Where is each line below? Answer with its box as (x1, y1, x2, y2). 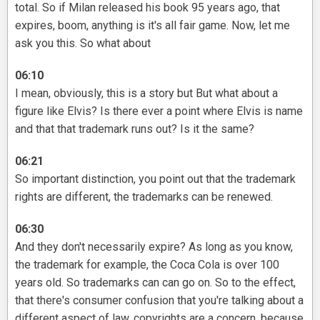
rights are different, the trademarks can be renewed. (15, 190, 273, 204)
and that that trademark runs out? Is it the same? (15, 122, 254, 136)
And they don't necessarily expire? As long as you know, (15, 240, 293, 254)
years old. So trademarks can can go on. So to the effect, (15, 276, 296, 290)
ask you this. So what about (15, 36, 151, 51)
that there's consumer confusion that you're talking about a (15, 294, 304, 308)
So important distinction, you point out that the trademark (15, 172, 296, 186)
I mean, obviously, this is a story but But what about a (15, 86, 278, 101)
